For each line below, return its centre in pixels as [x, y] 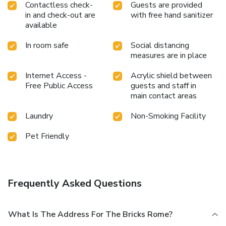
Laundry [39, 116]
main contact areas [164, 96]
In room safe [47, 45]
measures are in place [169, 55]
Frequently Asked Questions [75, 183]
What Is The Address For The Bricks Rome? [90, 214]
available [41, 25]
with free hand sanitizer [172, 15]
